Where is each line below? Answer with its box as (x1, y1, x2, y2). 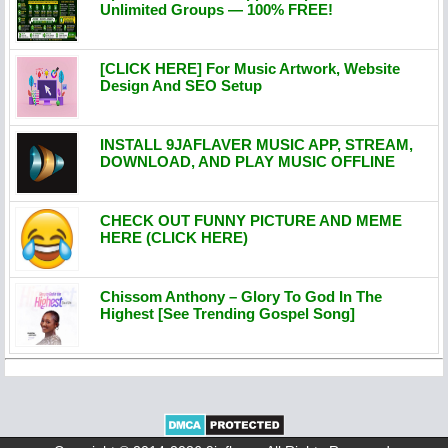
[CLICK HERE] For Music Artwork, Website (100, 60, 400, 77)
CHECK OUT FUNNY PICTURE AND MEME (100, 212, 402, 229)
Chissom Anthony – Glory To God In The (100, 288, 382, 305)
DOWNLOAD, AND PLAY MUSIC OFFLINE (100, 153, 395, 170)
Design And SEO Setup (100, 77, 262, 94)
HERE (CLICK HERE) (100, 229, 248, 246)
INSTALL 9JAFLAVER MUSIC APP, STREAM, (100, 136, 413, 153)
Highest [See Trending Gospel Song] (100, 305, 355, 322)
